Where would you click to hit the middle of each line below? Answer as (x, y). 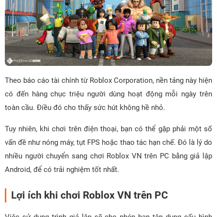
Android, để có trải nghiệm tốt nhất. (62, 170)
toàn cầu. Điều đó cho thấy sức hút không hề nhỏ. (85, 108)
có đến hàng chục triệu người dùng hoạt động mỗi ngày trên (108, 94)
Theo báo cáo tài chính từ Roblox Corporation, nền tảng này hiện (108, 81)
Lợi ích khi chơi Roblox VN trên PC (90, 195)
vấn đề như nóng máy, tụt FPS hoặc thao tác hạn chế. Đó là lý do (108, 143)
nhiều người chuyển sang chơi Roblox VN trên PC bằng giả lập (108, 156)
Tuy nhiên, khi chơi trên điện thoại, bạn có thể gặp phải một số (108, 129)
